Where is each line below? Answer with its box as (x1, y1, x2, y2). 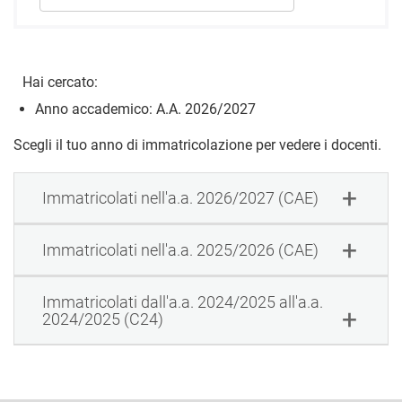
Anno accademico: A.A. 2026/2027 (35, 100, 256, 118)
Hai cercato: (22, 74, 98, 91)
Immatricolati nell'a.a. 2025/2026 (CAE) (41, 240, 319, 259)
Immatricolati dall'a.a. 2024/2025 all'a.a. (41, 293, 323, 311)
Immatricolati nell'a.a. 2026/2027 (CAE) (41, 188, 319, 207)
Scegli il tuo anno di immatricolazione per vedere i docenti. (13, 136, 381, 153)
